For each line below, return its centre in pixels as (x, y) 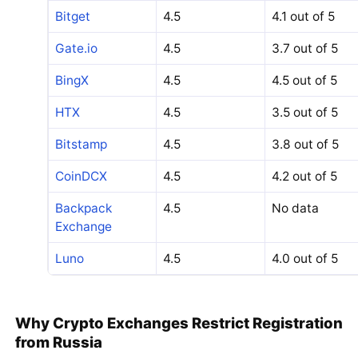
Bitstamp (81, 145)
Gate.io (76, 49)
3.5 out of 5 (304, 113)
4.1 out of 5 (303, 17)
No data (295, 209)
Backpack (83, 209)
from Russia (58, 342)
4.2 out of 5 (304, 177)
